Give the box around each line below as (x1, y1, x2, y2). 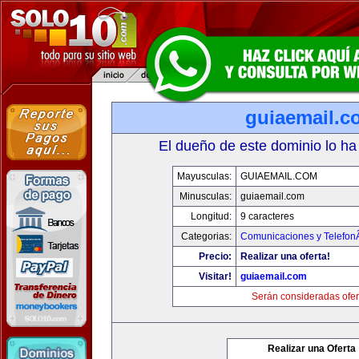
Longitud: (191, 211, 232, 222)
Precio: (199, 251, 232, 262)
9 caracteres (240, 211, 294, 222)
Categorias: (181, 231, 232, 242)
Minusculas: (179, 191, 232, 202)
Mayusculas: (177, 171, 232, 182)
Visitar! (199, 271, 232, 282)
